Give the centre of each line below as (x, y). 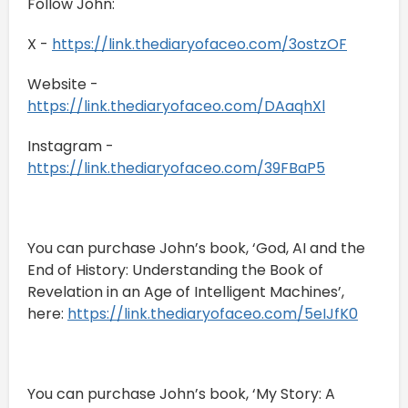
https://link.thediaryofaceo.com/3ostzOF (199, 44)
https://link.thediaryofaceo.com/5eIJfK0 (213, 313)
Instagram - (71, 146)
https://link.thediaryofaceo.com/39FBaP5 (176, 168)
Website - (63, 84)
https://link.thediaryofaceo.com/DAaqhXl (176, 106)
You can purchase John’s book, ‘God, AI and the (196, 248)
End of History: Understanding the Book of (175, 270)
